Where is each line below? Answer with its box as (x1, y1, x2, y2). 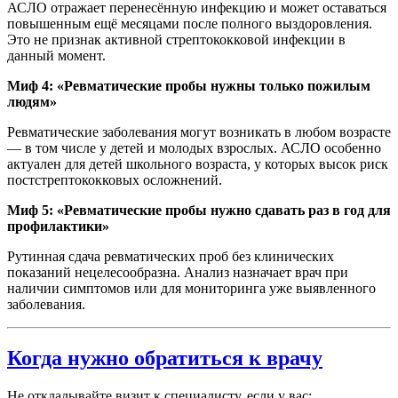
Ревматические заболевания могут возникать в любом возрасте (7, 124, 391, 140)
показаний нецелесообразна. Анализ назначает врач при (7, 265, 348, 281)
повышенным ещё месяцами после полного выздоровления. (7, 16, 372, 32)
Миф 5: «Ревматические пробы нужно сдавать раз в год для (7, 203, 391, 219)
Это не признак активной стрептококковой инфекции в (7, 32, 346, 48)
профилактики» (7, 219, 109, 235)
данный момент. (7, 48, 106, 64)
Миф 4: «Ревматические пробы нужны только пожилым (7, 78, 370, 94)
